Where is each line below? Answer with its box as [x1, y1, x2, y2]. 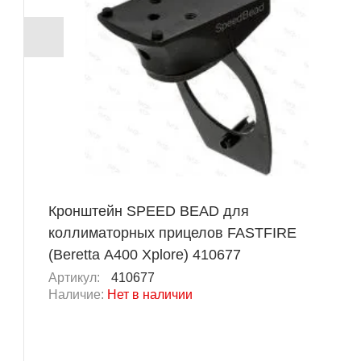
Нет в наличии [107, 288, 193, 302]
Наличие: [48, 288, 107, 302]
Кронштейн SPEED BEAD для [48, 203, 249, 220]
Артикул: [48, 271, 103, 285]
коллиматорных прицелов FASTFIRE [48, 225, 297, 242]
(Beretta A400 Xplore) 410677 [48, 247, 241, 263]
